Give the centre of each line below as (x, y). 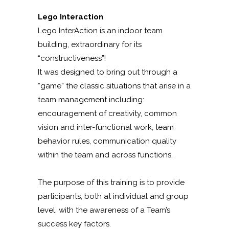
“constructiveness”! (72, 58)
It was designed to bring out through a (108, 72)
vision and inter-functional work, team (106, 127)
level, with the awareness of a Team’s (104, 210)
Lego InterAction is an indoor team (100, 30)
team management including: (91, 99)
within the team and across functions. (105, 155)
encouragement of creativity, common (107, 113)
